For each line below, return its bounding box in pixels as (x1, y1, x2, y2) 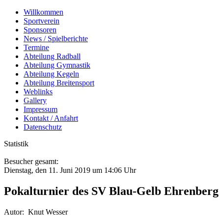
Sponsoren (24, 26, 56, 34)
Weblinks (24, 87, 53, 96)
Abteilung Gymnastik (24, 61, 90, 69)
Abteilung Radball (24, 52, 81, 60)
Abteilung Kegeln (24, 70, 79, 78)
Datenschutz (24, 123, 62, 131)
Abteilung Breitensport (24, 79, 94, 87)
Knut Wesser (28, 207, 68, 216)
